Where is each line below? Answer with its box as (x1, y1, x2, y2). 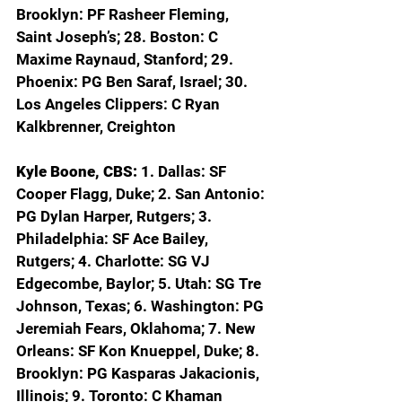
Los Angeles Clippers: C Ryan (16, 95, 223, 114)
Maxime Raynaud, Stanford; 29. (16, 50, 237, 69)
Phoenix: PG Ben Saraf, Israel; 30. (16, 73, 251, 92)
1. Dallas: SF (141, 162, 230, 181)
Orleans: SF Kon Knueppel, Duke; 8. (16, 342, 263, 361)
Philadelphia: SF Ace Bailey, (16, 230, 212, 249)
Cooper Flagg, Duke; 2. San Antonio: (16, 185, 268, 204)
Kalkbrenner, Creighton (16, 118, 176, 136)
